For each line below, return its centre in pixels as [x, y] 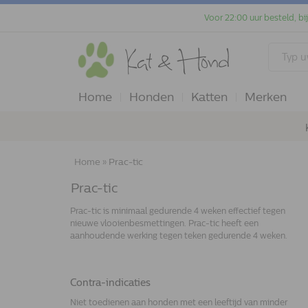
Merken [266, 97]
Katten [209, 97]
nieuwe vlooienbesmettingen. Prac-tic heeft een [164, 223]
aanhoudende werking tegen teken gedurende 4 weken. [179, 236]
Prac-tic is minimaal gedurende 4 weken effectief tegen [178, 211]
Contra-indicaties [110, 283]
